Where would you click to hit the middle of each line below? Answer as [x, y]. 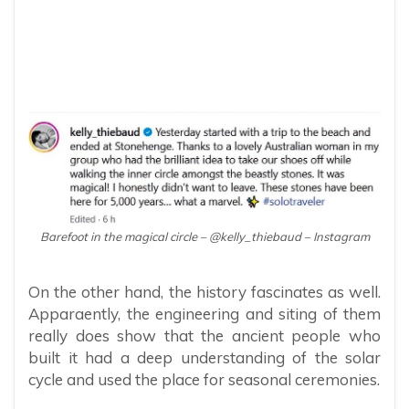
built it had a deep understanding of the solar [204, 358]
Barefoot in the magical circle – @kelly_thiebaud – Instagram [204, 237]
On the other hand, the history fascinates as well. [204, 292]
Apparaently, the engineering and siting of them [204, 314]
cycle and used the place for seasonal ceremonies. [204, 380]
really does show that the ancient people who [204, 336]
